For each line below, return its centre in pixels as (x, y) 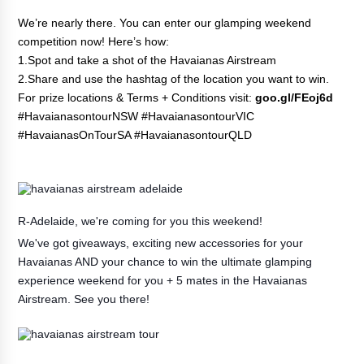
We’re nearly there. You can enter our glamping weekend (165, 22)
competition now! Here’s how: (94, 41)
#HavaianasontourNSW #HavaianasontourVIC (136, 116)
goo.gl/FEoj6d (295, 97)
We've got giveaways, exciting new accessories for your (161, 243)
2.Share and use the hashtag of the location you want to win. (174, 78)
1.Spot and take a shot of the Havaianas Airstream (147, 60)
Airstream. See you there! (84, 299)
